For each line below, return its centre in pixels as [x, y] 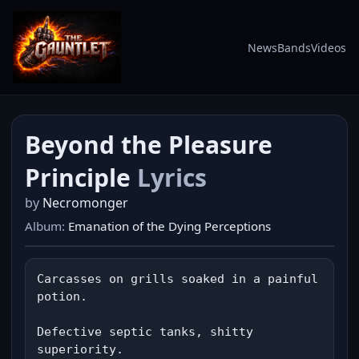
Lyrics [172, 177]
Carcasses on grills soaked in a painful [177, 279]
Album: [46, 226]
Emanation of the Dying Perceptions [169, 226]
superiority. [80, 349]
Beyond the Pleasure [149, 145]
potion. [62, 296]
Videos [329, 47]
